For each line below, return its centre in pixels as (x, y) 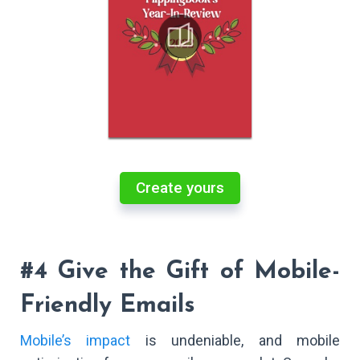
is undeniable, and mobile (235, 340)
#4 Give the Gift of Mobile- (180, 272)
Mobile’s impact (76, 340)
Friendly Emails (108, 306)
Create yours (180, 187)
